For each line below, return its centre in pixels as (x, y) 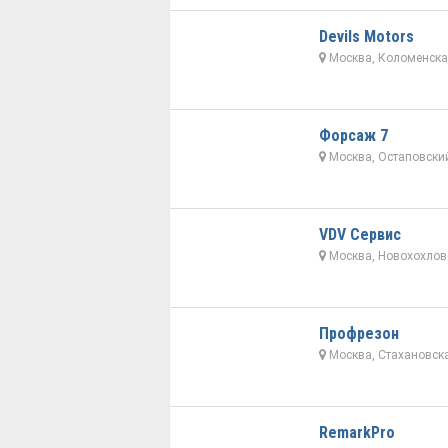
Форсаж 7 (353, 136)
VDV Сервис (359, 235)
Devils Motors (366, 37)
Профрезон (358, 334)
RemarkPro (356, 433)
